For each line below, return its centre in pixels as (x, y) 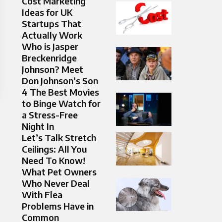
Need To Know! (54, 161)
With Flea (42, 195)
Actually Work (52, 35)
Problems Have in (58, 206)
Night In (38, 126)
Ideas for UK (47, 12)
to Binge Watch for (61, 104)
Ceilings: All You (55, 149)
